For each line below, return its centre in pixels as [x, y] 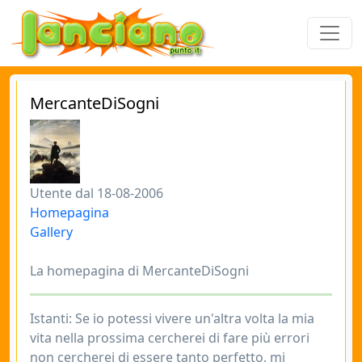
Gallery [51, 232]
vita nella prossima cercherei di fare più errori [170, 338]
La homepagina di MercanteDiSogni [139, 271]
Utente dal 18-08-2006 [97, 193]
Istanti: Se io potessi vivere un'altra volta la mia [172, 318]
